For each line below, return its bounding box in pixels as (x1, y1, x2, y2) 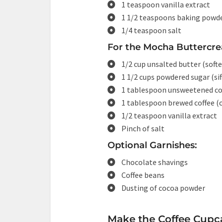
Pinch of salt (121, 123, 165, 133)
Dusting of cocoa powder (121, 183, 205, 193)
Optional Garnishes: (108, 140, 197, 151)
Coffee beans (121, 170, 165, 180)
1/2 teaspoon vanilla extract (121, 111, 217, 120)
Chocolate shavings (121, 157, 188, 167)
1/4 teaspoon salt (121, 25, 181, 35)
